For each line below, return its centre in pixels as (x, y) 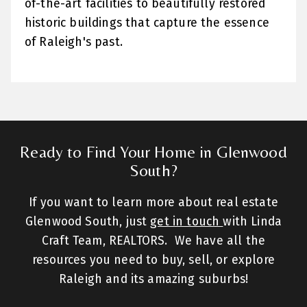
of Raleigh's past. (74, 42)
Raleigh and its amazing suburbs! (153, 279)
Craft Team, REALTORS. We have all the (153, 241)
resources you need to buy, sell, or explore (153, 260)
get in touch (187, 221)
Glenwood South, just (88, 221)
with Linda (253, 221)
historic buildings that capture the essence (147, 23)
